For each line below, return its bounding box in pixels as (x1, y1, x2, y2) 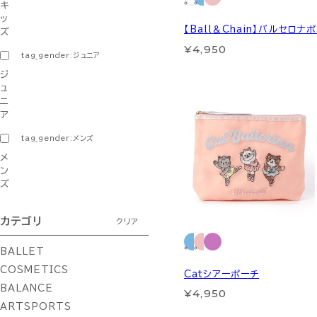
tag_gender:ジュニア (21, 52, 100, 59)
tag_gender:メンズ (21, 134, 95, 142)
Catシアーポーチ (183, 269, 260, 279)
